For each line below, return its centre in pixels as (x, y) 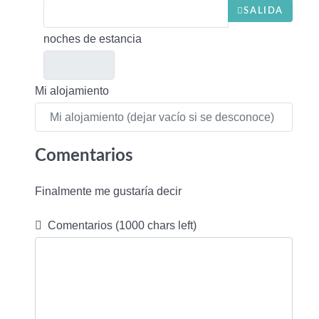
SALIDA (263, 10)
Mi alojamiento (72, 91)
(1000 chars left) (156, 225)
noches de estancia (93, 39)
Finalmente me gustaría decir (108, 191)
